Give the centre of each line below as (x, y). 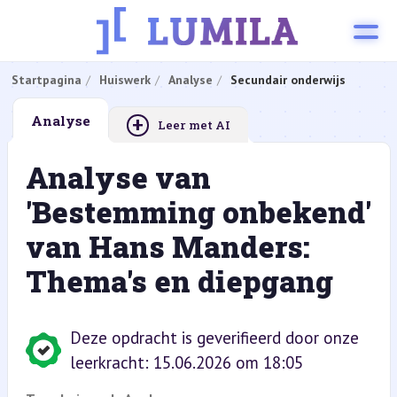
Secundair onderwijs (288, 80)
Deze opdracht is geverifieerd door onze (214, 338)
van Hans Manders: (167, 246)
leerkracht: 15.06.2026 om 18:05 (186, 362)
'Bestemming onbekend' (198, 212)
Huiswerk (125, 80)
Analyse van (118, 177)
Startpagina (46, 80)
